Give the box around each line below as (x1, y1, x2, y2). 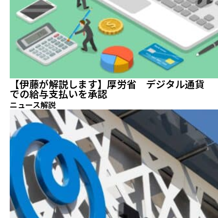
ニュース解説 (10, 100, 56, 110)
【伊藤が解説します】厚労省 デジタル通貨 (10, 78, 204, 91)
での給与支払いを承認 (10, 88, 107, 100)
